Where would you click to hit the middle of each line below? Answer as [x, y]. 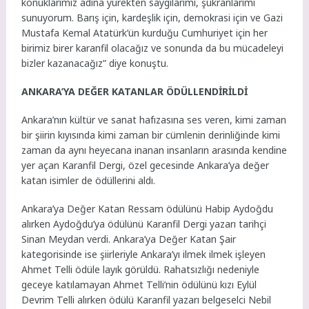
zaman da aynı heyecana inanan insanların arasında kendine [154, 150]
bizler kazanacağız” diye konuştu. [95, 63]
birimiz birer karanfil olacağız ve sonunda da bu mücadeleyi [153, 48]
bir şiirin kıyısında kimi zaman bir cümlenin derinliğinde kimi [151, 134]
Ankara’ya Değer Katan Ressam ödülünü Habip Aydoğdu [148, 208]
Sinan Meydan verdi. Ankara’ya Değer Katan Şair [129, 239]
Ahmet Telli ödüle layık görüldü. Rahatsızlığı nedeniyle [141, 269]
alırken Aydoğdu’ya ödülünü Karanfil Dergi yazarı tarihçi [144, 223]
